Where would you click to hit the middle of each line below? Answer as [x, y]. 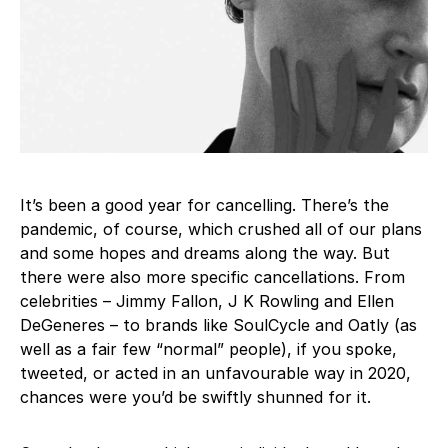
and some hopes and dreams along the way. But [205, 252]
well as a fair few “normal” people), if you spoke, [208, 348]
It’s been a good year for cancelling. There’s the [204, 204]
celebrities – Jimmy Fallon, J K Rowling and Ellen [207, 300]
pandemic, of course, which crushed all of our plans [221, 228]
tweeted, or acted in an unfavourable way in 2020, [215, 372]
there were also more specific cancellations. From [212, 276]
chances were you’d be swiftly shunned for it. [195, 396]
